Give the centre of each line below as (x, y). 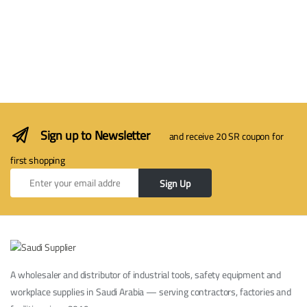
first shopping (38, 160)
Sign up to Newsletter (95, 135)
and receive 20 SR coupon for (226, 136)
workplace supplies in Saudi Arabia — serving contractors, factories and (151, 292)
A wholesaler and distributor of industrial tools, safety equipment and (146, 274)
